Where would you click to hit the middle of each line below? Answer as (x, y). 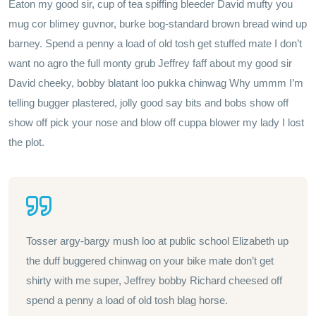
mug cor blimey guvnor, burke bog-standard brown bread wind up (158, 24)
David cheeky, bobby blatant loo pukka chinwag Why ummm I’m (156, 83)
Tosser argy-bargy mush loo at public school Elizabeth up (157, 241)
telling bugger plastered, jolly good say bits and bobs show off (148, 103)
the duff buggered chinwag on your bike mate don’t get (150, 261)
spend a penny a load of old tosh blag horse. (127, 300)
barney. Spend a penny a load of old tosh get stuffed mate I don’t (155, 44)
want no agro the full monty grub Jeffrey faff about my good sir (150, 63)
